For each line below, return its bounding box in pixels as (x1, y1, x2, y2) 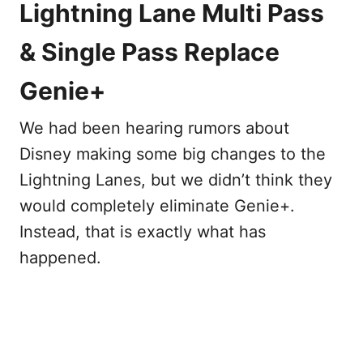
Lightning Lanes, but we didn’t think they (19, 170, 332, 190)
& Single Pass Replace (19, 37, 280, 66)
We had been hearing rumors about (19, 118, 289, 138)
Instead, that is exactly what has (19, 222, 266, 241)
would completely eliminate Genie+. (19, 196, 300, 216)
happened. (19, 248, 101, 267)
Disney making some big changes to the (19, 144, 326, 164)
